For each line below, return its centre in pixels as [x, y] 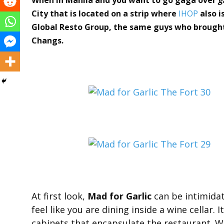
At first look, [59, 196]
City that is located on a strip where [105, 13]
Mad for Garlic [119, 196]
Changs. [47, 40]
